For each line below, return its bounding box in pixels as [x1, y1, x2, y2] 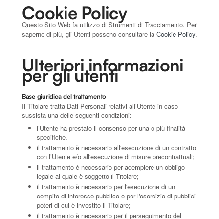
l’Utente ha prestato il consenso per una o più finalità [37, 123, 185, 132]
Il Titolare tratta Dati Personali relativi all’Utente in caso [22, 101, 178, 110]
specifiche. [37, 132, 67, 142]
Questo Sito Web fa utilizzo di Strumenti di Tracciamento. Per [22, 20, 197, 29]
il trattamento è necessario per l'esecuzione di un [37, 181, 175, 191]
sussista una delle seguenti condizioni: [22, 110, 131, 120]
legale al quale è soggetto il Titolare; [37, 171, 139, 181]
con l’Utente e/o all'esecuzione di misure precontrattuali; [37, 152, 195, 161]
